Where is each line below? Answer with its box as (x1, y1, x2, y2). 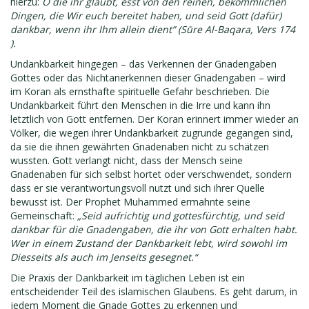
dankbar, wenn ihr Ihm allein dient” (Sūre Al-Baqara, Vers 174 (10, 23, 295, 36)
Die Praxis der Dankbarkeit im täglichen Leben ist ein (10, 271, 245, 284)
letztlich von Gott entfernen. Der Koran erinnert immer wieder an (10, 112, 299, 126)
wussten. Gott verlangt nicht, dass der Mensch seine (10, 154, 243, 167)
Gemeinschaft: (10, 209, 77, 222)
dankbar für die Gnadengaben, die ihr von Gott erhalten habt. (10, 223, 297, 236)
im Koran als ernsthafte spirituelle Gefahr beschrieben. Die (10, 85, 270, 98)
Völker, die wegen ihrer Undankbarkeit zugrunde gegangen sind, (10, 126, 293, 139)
